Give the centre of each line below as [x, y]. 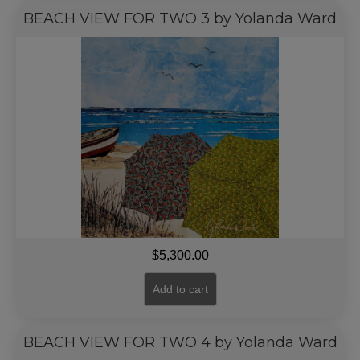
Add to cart [180, 289]
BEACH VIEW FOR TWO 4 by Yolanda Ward [180, 342]
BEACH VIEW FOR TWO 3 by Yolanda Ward [180, 18]
